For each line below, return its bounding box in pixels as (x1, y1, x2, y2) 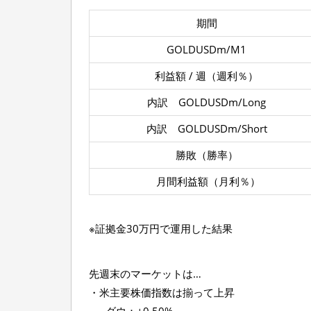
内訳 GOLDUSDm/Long (147, 95, 266, 109)
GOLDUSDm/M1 (167, 42, 246, 56)
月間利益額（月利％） (153, 174, 260, 188)
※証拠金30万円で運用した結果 (89, 221, 233, 235)
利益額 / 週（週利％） (155, 69, 258, 83)
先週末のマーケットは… (89, 267, 201, 280)
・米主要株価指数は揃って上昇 (89, 285, 235, 299)
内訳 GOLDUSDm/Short (146, 121, 267, 135)
